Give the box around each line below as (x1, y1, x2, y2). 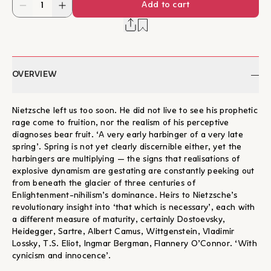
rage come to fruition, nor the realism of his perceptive (12, 119, 229, 127)
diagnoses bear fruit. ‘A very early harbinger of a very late (12, 131, 243, 139)
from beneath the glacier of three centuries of (12, 180, 195, 188)
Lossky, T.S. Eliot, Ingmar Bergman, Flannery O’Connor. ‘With (12, 240, 257, 248)
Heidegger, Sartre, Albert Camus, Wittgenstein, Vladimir (12, 228, 235, 236)
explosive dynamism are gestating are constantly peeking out (12, 168, 255, 175)
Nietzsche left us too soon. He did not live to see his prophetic (12, 107, 258, 115)
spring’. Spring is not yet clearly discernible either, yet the (12, 143, 242, 151)
